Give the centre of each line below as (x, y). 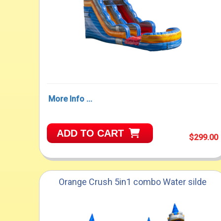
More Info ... (71, 99)
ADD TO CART (91, 133)
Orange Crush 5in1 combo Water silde (132, 182)
